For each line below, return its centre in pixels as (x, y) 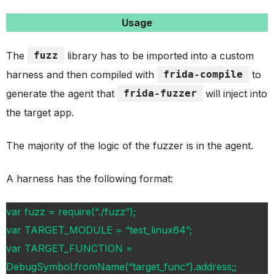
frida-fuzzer (160, 93)
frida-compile (203, 74)
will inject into (236, 93)
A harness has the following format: (90, 178)
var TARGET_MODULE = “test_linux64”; (99, 230)
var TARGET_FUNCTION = (69, 248)
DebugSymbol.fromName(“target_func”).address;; (121, 266)
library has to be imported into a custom (159, 55)
